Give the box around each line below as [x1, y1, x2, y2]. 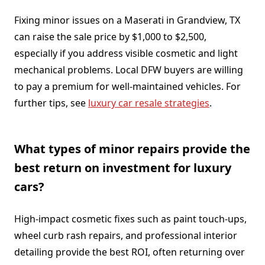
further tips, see [14, 96, 88, 109]
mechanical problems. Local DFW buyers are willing [14, 63, 243, 76]
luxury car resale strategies [88, 96, 209, 109]
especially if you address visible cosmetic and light [14, 46, 238, 60]
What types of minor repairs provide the [14, 140, 250, 157]
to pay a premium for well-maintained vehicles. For [14, 79, 241, 93]
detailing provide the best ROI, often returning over [14, 245, 245, 258]
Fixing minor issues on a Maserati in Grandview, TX [14, 13, 240, 27]
